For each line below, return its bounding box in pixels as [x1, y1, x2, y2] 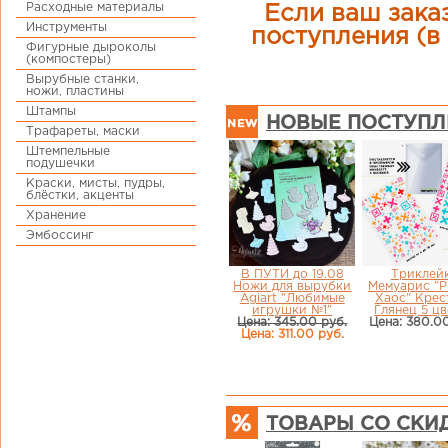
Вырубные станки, [26, 74, 139, 85]
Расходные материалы [26, 2, 164, 13]
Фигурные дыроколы [26, 42, 156, 53]
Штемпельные [26, 146, 110, 157]
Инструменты [26, 22, 107, 33]
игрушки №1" [252, 304, 333, 316]
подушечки [26, 158, 95, 169]
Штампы [26, 106, 76, 117]
